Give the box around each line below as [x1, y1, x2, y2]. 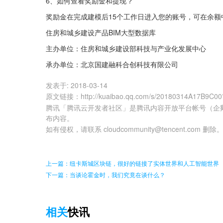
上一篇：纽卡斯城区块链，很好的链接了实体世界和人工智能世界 [46, 159, 219, 168]
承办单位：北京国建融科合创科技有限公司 [46, 59, 178, 70]
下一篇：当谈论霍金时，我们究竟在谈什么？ [46, 170, 165, 179]
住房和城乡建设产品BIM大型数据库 [46, 27, 156, 38]
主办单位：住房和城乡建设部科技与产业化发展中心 [46, 43, 206, 54]
